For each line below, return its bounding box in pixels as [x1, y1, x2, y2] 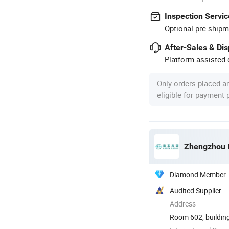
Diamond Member [170, 169, 226, 179]
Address [170, 198, 196, 209]
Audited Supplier [170, 185, 221, 195]
